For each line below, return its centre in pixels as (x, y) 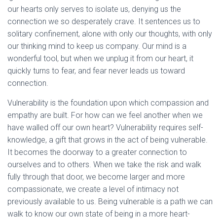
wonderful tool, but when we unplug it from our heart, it (100, 58)
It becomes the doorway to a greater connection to (97, 152)
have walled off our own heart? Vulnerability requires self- (105, 128)
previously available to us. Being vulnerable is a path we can (110, 202)
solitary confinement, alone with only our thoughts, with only (110, 34)
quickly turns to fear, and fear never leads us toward (96, 71)
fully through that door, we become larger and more (96, 177)
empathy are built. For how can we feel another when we (105, 115)
